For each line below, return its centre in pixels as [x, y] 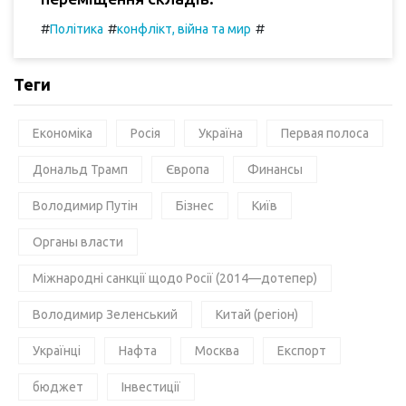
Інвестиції [151, 387]
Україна [221, 133]
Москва [217, 350]
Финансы [275, 169]
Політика [77, 29]
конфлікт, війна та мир [184, 29]
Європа [188, 169]
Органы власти [78, 242]
